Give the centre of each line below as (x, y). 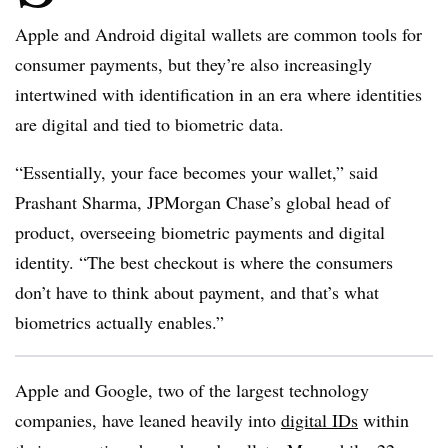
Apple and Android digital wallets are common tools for (218, 34)
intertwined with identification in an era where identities (218, 94)
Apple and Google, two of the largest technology (192, 390)
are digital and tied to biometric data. (149, 124)
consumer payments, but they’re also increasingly (193, 64)
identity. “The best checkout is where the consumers (204, 262)
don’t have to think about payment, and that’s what (197, 292)
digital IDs (319, 420)
